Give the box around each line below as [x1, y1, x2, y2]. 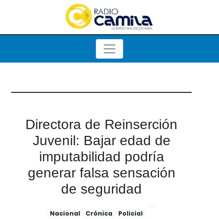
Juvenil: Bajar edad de [32, 133, 171, 148]
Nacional [49, 209, 80, 218]
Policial [118, 209, 143, 218]
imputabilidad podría [39, 149, 164, 164]
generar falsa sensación [27, 165, 175, 180]
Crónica [86, 209, 113, 218]
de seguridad [61, 181, 142, 197]
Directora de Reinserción [25, 117, 177, 132]
